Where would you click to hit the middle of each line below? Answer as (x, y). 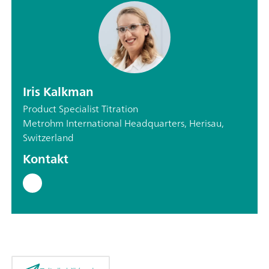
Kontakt (46, 159)
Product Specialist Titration (80, 109)
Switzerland (48, 138)
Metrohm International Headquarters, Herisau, (123, 123)
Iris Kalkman (58, 92)
